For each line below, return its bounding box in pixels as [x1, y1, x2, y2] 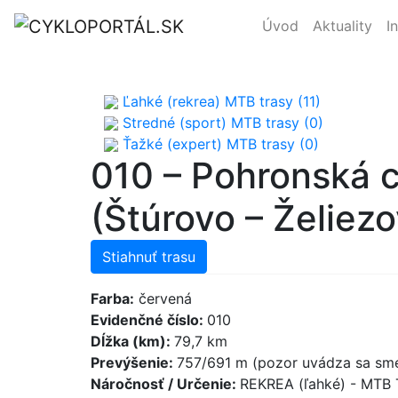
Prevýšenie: [91, 353, 177, 371]
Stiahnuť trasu [102, 247, 195, 266]
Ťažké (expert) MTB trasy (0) [118, 134, 319, 153]
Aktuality [313, 16, 373, 35]
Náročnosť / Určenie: [91, 374, 240, 393]
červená [134, 289, 192, 307]
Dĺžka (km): [91, 331, 174, 350]
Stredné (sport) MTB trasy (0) [118, 113, 323, 131]
